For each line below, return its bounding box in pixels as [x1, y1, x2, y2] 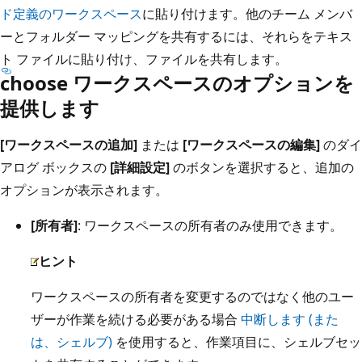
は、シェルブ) [31, 332, 112, 351]
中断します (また [241, 309, 339, 328]
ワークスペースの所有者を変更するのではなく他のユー [31, 287, 354, 305]
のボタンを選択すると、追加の [170, 158, 354, 176]
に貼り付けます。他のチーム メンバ [142, 4, 352, 23]
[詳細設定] [110, 158, 170, 176]
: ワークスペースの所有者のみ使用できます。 [78, 216, 343, 234]
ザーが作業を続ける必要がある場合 [31, 309, 241, 328]
